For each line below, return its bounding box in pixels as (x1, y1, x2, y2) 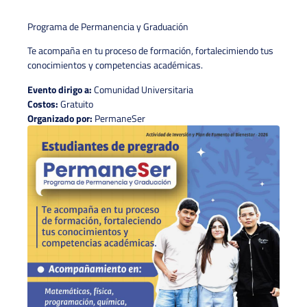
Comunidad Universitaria (92, 82, 193, 97)
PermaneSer (93, 110, 145, 125)
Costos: (27, 96, 58, 111)
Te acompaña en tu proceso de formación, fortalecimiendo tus (27, 43, 273, 58)
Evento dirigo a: (27, 82, 92, 97)
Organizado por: (27, 110, 93, 125)
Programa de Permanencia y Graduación (27, 19, 188, 34)
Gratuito (58, 96, 93, 111)
